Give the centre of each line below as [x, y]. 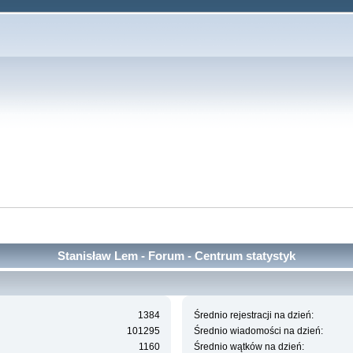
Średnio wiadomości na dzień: [258, 331]
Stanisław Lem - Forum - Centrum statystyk [176, 255]
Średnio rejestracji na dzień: [253, 316]
